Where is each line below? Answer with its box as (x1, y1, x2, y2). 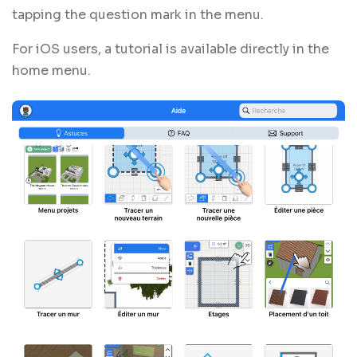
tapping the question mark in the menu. (12, 6, 264, 24)
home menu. (12, 62, 91, 80)
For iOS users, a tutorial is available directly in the (12, 41, 329, 58)
